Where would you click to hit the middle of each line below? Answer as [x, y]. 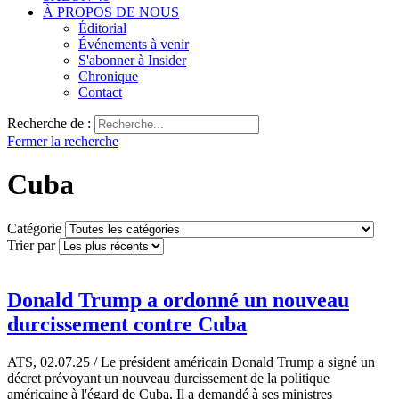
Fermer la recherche [63, 141]
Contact [100, 92]
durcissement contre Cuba [127, 324]
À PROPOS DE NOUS [111, 12]
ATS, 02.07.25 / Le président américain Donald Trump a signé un [191, 362]
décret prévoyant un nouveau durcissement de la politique [168, 378]
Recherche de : [49, 123]
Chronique [108, 76]
